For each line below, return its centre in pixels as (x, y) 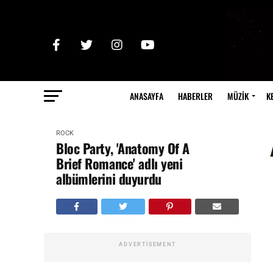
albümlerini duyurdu (109, 179)
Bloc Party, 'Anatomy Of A (123, 148)
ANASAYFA (146, 96)
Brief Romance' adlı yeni (119, 163)
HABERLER (195, 96)
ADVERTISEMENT (147, 244)
